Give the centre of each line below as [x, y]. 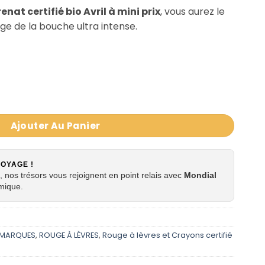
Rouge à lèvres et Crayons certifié [167, 235]
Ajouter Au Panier [55, 125]
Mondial [200, 175]
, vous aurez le [193, 12]
